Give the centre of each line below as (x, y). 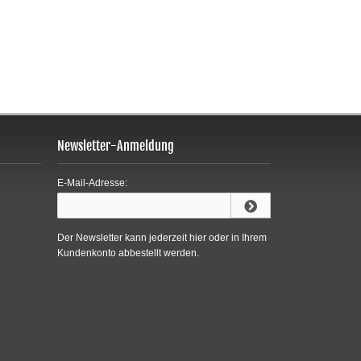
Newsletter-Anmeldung (116, 146)
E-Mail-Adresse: (92, 183)
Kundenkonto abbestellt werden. (128, 253)
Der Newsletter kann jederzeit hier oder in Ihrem (162, 238)
